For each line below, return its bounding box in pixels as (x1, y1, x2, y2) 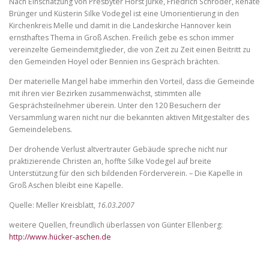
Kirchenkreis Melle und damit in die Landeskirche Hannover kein (9, 20, 231, 31)
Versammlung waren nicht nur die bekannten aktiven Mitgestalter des (9, 112, 249, 122)
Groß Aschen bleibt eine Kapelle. (9, 180, 123, 190)
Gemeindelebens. (9, 124, 72, 134)
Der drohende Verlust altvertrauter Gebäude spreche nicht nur (9, 144, 228, 154)
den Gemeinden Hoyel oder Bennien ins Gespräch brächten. (9, 56, 220, 67)
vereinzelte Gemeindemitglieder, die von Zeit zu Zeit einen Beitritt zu (9, 44, 250, 55)
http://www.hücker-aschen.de (9, 232, 111, 243)
